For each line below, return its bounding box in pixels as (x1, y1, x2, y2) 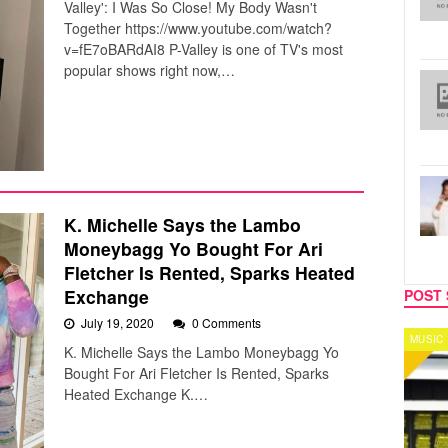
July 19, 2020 (81, 314, 157, 332)
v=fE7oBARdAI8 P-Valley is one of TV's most (64, 39, 343, 60)
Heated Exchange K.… (64, 384, 208, 405)
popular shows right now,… (64, 60, 235, 81)
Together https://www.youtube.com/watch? (64, 18, 332, 39)
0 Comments (192, 314, 261, 332)
